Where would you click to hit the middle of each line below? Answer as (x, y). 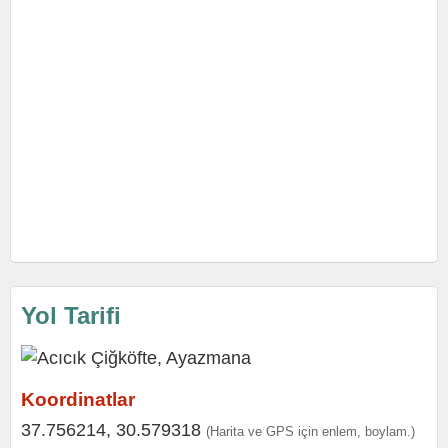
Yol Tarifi (71, 315)
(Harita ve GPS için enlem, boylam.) (310, 431)
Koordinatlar (78, 399)
